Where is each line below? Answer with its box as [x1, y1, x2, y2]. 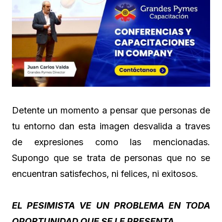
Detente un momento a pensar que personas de [12, 105, 210, 116]
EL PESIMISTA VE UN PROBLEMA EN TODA [12, 200, 210, 211]
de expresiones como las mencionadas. [12, 137, 210, 148]
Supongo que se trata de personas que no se [12, 153, 210, 164]
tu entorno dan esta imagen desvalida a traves [12, 121, 210, 132]
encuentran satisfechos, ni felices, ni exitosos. [12, 168, 198, 179]
